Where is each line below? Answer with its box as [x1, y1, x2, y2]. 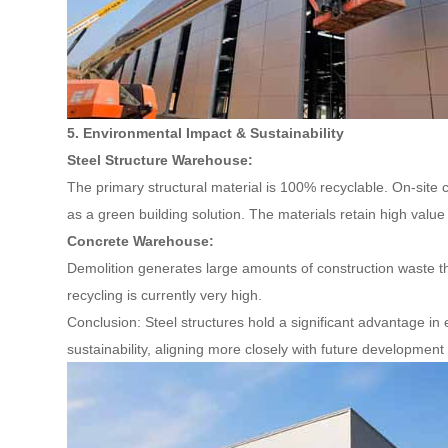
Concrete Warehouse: [67, 233, 215, 249]
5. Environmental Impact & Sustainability [67, 125, 345, 141]
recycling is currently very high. [67, 287, 263, 303]
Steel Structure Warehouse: [67, 152, 254, 168]
